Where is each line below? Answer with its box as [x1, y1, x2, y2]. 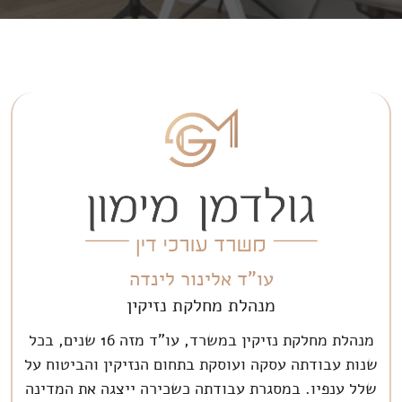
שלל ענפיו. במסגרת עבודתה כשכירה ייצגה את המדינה [25, 377, 378, 399]
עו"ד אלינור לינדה [128, 265, 274, 293]
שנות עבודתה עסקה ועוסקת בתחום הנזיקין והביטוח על [24, 353, 379, 375]
